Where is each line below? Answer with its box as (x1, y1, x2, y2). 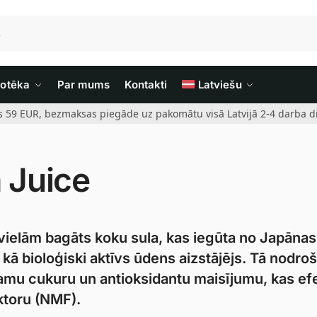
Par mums (57, 78, 110, 91)
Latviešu (197, 78, 242, 91)
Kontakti (124, 78, 168, 91)
